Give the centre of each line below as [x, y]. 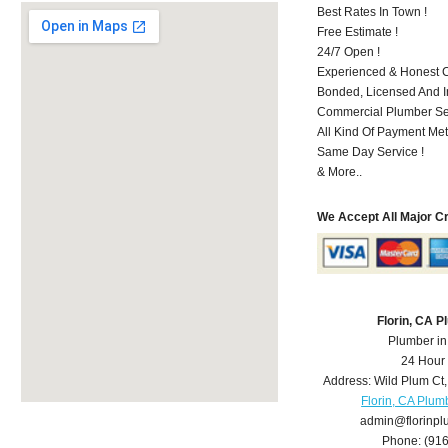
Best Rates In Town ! [372, 11]
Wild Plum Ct [409, 381]
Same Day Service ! [371, 151]
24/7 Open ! [349, 51]
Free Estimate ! [358, 31]
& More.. [340, 171]
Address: [349, 381]
